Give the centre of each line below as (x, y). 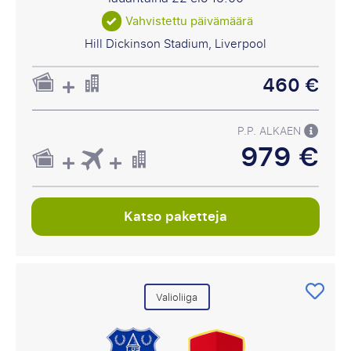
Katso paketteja (175, 216)
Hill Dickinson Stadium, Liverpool (175, 43)
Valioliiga (177, 297)
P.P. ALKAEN (271, 131)
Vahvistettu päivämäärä (189, 21)
